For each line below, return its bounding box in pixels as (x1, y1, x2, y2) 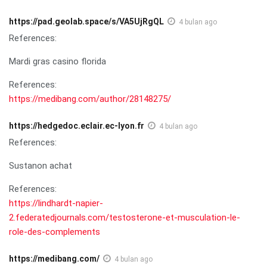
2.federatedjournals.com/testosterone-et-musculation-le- (9, 212, 240, 223)
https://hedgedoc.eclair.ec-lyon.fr (9, 120, 144, 131)
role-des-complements (9, 226, 100, 237)
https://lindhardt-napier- (9, 197, 103, 209)
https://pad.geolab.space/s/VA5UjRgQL (9, 16, 164, 26)
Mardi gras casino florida (9, 55, 106, 67)
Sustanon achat (9, 160, 72, 171)
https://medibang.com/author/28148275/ (9, 93, 171, 104)
